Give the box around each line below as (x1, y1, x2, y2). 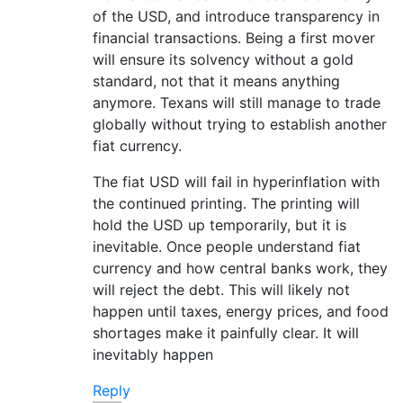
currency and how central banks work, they (93, 258, 388, 277)
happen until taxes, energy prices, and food (93, 301, 389, 320)
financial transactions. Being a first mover (93, 28, 375, 47)
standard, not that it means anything (93, 71, 340, 90)
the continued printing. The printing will (93, 193, 360, 212)
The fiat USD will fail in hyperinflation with (93, 172, 380, 191)
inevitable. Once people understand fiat (93, 237, 361, 255)
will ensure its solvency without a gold (93, 49, 354, 68)
